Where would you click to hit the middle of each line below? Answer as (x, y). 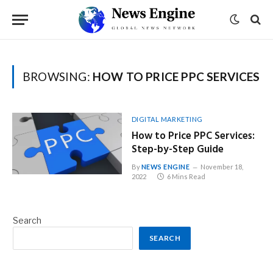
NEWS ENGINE (165, 167)
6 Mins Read (186, 176)
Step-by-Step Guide (177, 150)
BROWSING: (58, 76)
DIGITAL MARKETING (167, 119)
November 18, (222, 167)
